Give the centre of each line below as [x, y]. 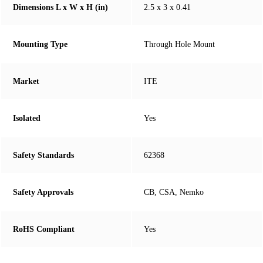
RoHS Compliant [44, 230]
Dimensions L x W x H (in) [60, 8]
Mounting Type [40, 45]
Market [26, 82]
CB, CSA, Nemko [174, 193]
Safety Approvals [43, 193]
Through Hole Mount [179, 45]
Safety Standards [43, 156]
